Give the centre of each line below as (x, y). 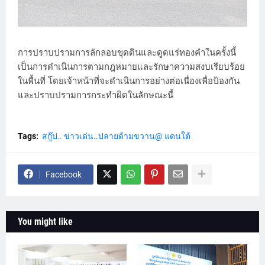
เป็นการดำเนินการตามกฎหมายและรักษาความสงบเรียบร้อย (131, 67)
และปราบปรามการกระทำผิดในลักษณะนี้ (96, 95)
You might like (45, 221)
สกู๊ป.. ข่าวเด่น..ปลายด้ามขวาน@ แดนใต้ (116, 136)
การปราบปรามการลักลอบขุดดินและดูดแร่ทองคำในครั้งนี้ (127, 52)
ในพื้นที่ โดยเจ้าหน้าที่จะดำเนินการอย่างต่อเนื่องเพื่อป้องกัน (129, 81)
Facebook (64, 174)
